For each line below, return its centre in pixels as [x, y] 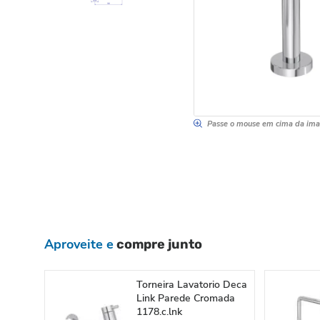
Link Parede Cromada [186, 298]
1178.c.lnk [159, 312]
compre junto [158, 244]
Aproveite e [79, 244]
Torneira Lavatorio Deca [192, 285]
